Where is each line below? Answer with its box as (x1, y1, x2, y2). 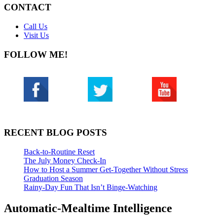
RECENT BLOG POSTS (4, 127, 107, 138)
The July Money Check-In (24, 156, 106, 165)
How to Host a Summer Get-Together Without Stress (24, 165, 188, 174)
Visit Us (24, 31, 49, 39)
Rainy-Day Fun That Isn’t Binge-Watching (24, 183, 157, 192)
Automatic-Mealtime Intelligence (4, 201, 172, 215)
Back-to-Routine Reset (24, 147, 95, 156)
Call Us (24, 22, 47, 31)
